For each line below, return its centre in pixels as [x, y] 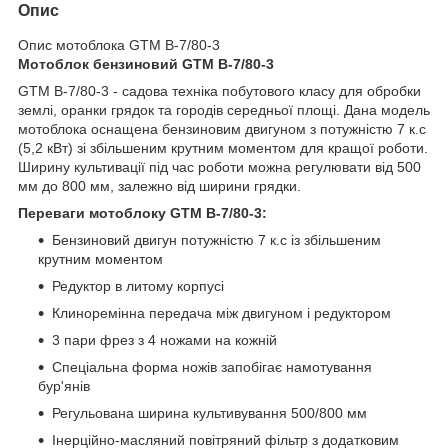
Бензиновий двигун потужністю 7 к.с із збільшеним [216, 240]
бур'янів [64, 386]
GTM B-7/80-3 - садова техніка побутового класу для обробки [219, 91]
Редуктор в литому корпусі [138, 286]
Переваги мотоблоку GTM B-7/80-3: [142, 213]
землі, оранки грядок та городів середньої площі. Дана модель [224, 110]
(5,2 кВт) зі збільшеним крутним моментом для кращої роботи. [223, 148]
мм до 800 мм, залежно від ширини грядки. [159, 186]
